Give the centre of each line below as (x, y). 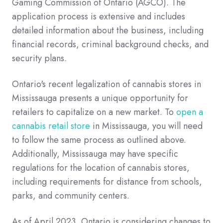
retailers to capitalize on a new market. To (94, 112)
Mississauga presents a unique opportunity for (100, 98)
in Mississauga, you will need (146, 126)
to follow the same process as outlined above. (99, 140)
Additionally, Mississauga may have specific (95, 154)
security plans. (39, 58)
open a (190, 112)
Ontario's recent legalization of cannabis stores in (107, 84)
